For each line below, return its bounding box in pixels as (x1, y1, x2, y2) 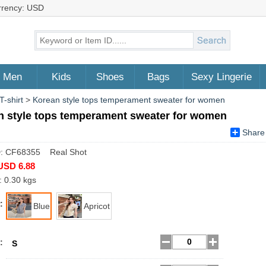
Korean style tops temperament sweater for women (33, 95, 225, 104)
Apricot (84, 201, 110, 211)
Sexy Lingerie (191, 71, 252, 83)
